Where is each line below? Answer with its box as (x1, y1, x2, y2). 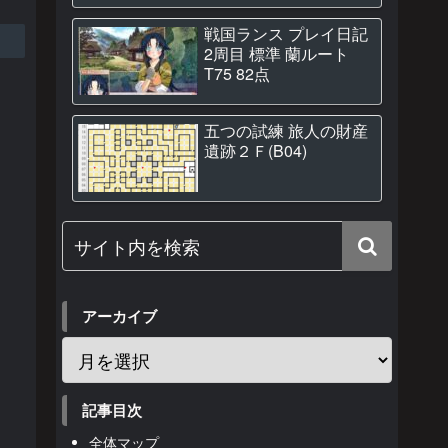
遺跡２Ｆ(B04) (204, 139, 307, 162)
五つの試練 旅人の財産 (204, 119, 368, 142)
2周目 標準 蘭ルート (204, 42, 349, 65)
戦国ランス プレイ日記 (204, 22, 368, 45)
